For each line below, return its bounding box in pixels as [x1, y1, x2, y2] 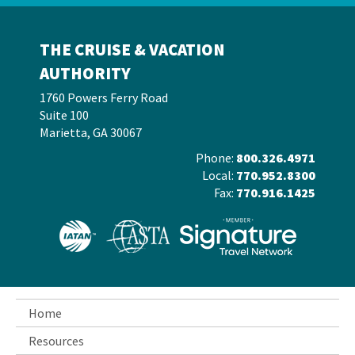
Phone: [196, 150, 236, 166]
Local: [202, 167, 236, 183]
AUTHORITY [40, 63, 131, 84]
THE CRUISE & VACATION [40, 39, 225, 60]
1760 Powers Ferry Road [40, 90, 168, 105]
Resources [29, 333, 84, 349]
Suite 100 [40, 107, 89, 123]
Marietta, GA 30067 [40, 124, 142, 140]
